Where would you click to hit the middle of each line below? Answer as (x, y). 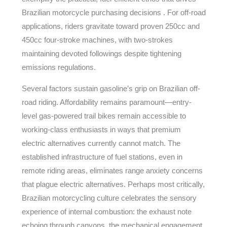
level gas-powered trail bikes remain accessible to (104, 116)
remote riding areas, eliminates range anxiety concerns (112, 171)
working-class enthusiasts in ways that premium (101, 129)
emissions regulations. (59, 67)
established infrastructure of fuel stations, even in (102, 157)
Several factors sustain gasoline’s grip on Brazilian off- (111, 88)
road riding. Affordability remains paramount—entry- (106, 102)
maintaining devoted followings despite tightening (101, 53)
